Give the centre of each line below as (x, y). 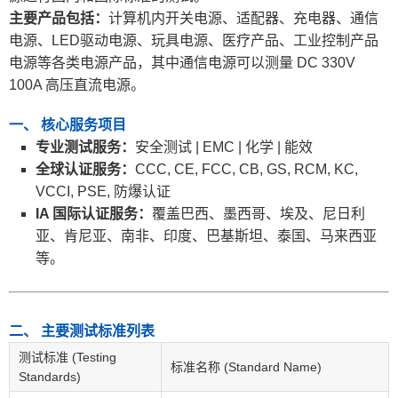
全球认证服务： (85, 170)
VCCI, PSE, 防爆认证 (103, 192)
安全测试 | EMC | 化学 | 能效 (224, 147)
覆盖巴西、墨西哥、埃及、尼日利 (259, 214)
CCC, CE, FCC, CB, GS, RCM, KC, (247, 170)
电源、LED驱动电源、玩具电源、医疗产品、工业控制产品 (194, 41)
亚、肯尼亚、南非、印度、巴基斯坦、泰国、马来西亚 (206, 236)
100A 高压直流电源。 (77, 85)
